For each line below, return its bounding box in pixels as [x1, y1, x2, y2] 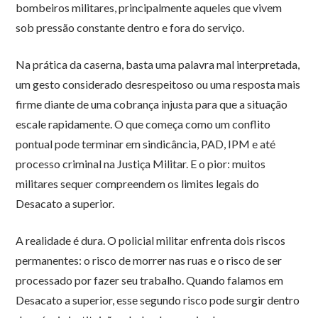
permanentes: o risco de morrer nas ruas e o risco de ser [16, 253, 283, 268]
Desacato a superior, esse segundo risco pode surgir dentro [16, 293, 300, 307]
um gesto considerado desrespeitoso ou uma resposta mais [16, 77, 301, 92]
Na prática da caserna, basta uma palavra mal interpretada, [16, 57, 300, 72]
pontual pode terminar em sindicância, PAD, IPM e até [16, 137, 276, 151]
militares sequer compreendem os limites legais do [16, 177, 260, 191]
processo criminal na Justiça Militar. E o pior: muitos [16, 157, 266, 171]
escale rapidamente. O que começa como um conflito [16, 117, 271, 131]
